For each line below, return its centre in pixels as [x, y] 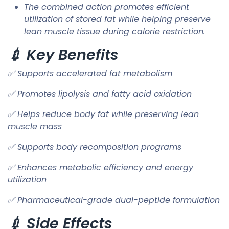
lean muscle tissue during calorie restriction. [114, 31]
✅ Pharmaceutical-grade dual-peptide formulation [114, 200]
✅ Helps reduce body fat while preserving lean [103, 114]
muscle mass [35, 126]
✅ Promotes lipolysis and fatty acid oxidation [100, 94]
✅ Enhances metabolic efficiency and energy [100, 167]
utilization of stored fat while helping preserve [117, 19]
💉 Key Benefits [63, 54]
